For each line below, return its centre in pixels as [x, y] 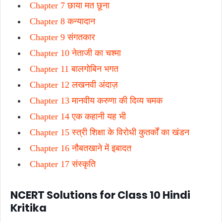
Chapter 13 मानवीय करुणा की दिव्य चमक [96, 101]
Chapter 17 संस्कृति [63, 164]
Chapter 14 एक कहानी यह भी [78, 116]
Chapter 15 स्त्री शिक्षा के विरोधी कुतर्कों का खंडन [110, 132]
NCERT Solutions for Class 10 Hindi [100, 195]
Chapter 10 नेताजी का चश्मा [75, 53]
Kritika [28, 208]
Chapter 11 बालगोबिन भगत [74, 69]
